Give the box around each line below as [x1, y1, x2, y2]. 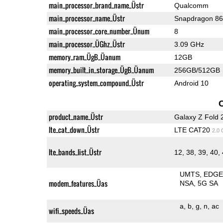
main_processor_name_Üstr [48, 12, 125, 23]
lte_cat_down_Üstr [48, 124, 100, 135]
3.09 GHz [174, 40, 204, 48]
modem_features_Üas [48, 178, 108, 189]
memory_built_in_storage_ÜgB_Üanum [48, 64, 154, 75]
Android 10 [174, 79, 209, 87]
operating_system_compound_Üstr [48, 77, 144, 88]
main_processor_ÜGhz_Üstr [48, 38, 125, 49]
